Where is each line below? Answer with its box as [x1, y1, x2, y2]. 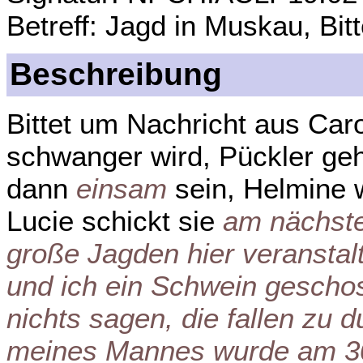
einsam [76, 173, 167, 205]
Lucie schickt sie [6, 205, 223, 237]
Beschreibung [10, 57, 223, 92]
